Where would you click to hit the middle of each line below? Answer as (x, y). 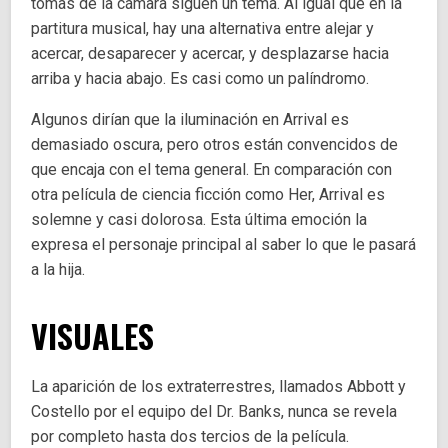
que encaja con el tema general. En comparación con (212, 170)
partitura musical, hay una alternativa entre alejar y (203, 29)
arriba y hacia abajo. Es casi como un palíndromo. (200, 79)
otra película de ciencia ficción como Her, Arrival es (208, 195)
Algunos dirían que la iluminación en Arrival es (190, 120)
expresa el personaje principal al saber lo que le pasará (224, 245)
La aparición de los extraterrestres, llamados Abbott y (219, 387)
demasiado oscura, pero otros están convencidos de (215, 145)
